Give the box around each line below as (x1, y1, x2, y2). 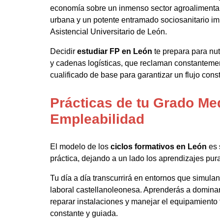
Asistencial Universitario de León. (50, 27, 167, 36)
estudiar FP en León (77, 47, 152, 55)
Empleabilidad (50, 111, 144, 127)
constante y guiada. (50, 209, 118, 218)
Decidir (50, 47, 77, 55)
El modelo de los (50, 142, 110, 151)
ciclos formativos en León (110, 142, 207, 151)
